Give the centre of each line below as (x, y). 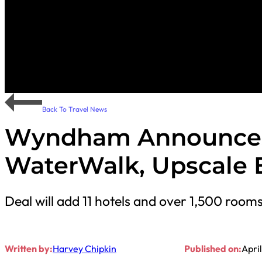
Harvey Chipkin (85, 248)
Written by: (29, 248)
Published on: (213, 248)
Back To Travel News (75, 109)
